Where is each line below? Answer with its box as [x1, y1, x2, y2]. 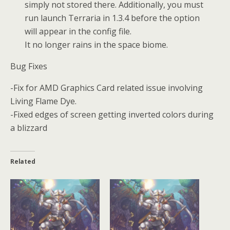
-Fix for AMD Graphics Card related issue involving [10, 82, 203, 93]
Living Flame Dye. [10, 95, 76, 107]
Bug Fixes [10, 60, 47, 72]
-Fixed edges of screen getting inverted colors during [10, 108, 214, 120]
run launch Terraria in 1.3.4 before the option [25, 12, 200, 24]
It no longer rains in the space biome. [25, 39, 168, 50]
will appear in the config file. [25, 25, 132, 37]
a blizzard [10, 122, 47, 133]
